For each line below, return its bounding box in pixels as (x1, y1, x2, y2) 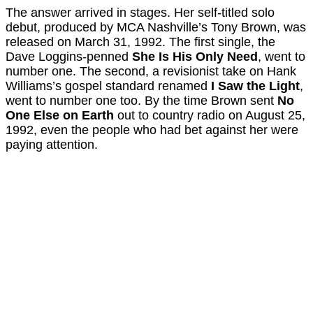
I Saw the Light (211, 79, 300, 94)
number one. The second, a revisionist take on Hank (6, 64, 296, 79)
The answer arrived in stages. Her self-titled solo (6, 6, 275, 20)
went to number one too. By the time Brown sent (6, 94, 277, 108)
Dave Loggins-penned (6, 50, 132, 64)
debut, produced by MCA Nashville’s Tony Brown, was (6, 20, 306, 35)
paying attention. (6, 138, 98, 152)
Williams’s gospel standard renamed (6, 79, 211, 94)
